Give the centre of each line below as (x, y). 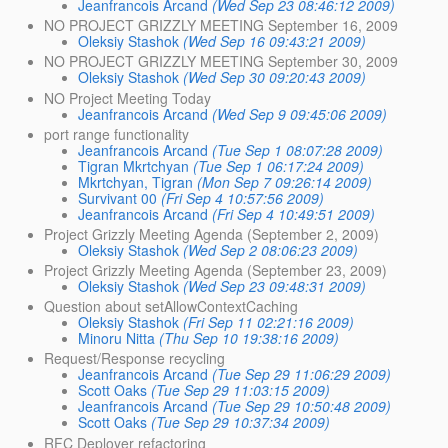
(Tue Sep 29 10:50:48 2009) (302, 406)
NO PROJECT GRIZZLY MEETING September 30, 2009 (221, 61)
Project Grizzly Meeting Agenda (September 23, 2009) (216, 270)
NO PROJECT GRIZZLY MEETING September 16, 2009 (221, 25)
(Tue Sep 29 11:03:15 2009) (241, 390)
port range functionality (117, 133)
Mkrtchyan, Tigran (136, 181)
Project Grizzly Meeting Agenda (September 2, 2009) (212, 233)
